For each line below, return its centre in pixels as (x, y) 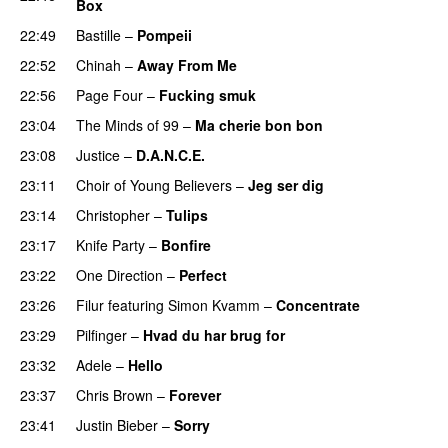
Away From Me (187, 64)
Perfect (203, 274)
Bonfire (186, 244)
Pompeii (164, 34)
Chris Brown (114, 394)
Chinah (98, 64)
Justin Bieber (117, 424)
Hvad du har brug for (214, 334)
